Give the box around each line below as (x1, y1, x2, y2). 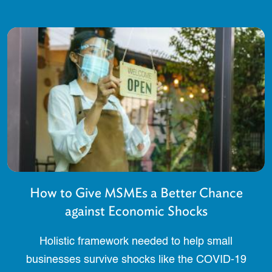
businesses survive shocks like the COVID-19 (25, 254, 246, 266)
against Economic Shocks (64, 203, 208, 220)
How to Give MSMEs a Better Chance (29, 185, 243, 202)
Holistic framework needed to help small (39, 236, 233, 248)
